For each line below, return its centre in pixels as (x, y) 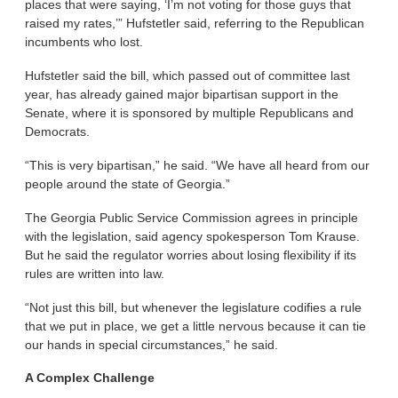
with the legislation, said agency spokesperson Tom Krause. (193, 236)
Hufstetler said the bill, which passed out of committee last (188, 76)
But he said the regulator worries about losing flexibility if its (191, 255)
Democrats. (58, 132)
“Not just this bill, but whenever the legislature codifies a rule (194, 307)
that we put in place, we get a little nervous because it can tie (196, 326)
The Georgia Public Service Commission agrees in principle (192, 217)
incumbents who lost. (84, 42)
